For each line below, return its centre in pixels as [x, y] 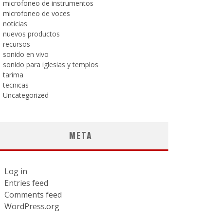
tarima [13, 75]
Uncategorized [26, 95]
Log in [16, 171]
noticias [15, 24]
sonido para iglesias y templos [51, 64]
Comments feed [33, 195]
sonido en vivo [26, 54]
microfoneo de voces [36, 13]
